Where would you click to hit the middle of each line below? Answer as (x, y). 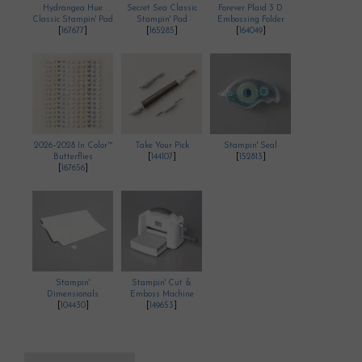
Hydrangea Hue (73, 8)
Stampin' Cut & (162, 283)
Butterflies (73, 157)
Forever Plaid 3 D (250, 8)
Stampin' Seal (250, 145)
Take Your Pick (162, 145)
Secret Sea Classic (162, 8)
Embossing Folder (250, 19)
